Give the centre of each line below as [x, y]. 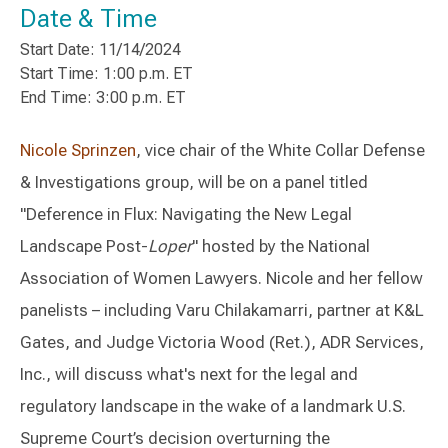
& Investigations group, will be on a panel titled [194, 182]
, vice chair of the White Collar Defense [280, 150]
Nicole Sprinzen [78, 150]
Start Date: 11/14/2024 [100, 49]
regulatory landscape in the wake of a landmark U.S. [213, 406]
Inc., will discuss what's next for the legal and [189, 374]
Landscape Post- [84, 246]
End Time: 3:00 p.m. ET [103, 97]
